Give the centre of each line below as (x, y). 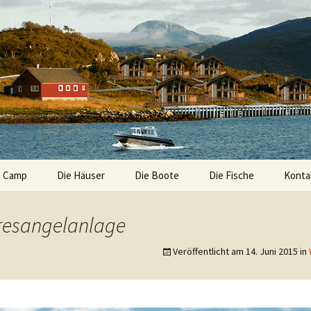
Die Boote (157, 175)
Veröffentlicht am (209, 251)
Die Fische (232, 175)
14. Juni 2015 (272, 251)
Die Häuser (81, 175)
